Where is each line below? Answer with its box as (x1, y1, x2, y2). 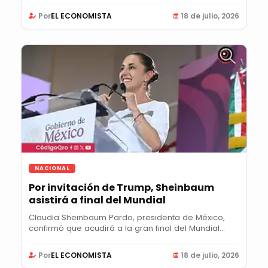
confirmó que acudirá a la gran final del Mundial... (29, 223, 225, 234)
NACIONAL (35, 165, 70, 172)
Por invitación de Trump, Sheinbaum (29, 181, 214, 195)
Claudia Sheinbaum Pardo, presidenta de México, (29, 212, 225, 224)
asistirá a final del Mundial (29, 193, 166, 208)
